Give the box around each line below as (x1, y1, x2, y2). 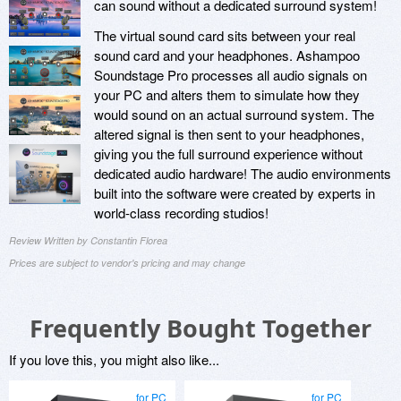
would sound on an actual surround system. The (94, 105, 374, 124)
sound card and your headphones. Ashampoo (94, 46, 360, 65)
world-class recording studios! (94, 203, 269, 223)
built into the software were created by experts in (94, 183, 375, 203)
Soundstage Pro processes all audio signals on (94, 65, 367, 85)
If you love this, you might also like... (9, 350, 219, 370)
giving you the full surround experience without (94, 144, 363, 164)
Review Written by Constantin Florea (9, 234, 167, 248)
